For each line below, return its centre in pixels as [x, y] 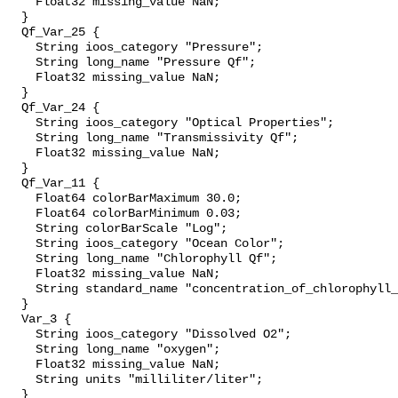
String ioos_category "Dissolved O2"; [149, 335]
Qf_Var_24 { [53, 108]
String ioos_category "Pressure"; [135, 48]
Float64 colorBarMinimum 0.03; [124, 214]
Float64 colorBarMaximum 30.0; [124, 199]
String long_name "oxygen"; [114, 350]
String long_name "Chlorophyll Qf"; [142, 259]
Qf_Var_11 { [53, 184]
